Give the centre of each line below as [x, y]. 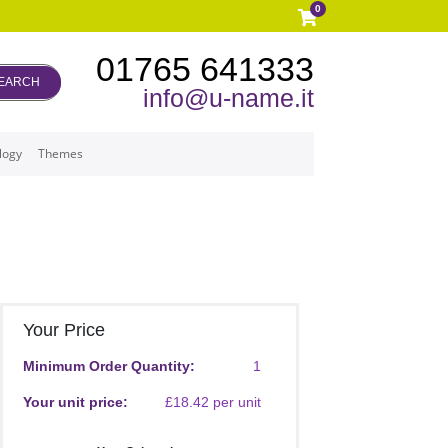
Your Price [63, 330]
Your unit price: [75, 402]
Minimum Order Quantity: [108, 366]
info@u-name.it [228, 98]
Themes [61, 153]
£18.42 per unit [212, 402]
